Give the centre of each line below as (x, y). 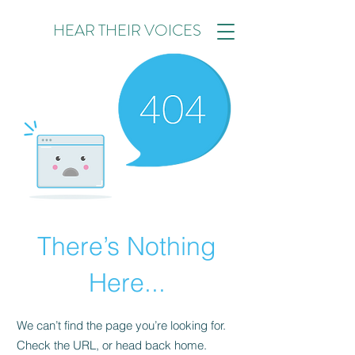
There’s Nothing (127, 246)
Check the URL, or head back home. (112, 345)
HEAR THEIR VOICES (127, 31)
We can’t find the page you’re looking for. (121, 325)
